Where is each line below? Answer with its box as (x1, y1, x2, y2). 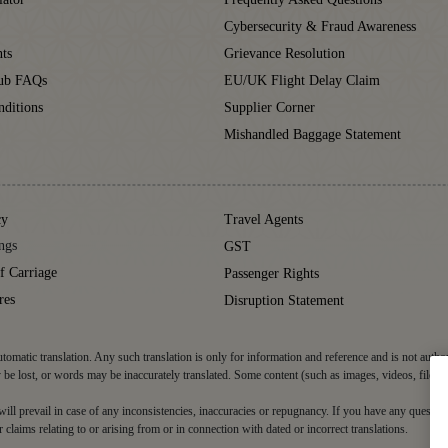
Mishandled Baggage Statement (224, 126, 401, 142)
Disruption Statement (224, 292, 344, 308)
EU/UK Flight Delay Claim (224, 72, 380, 88)
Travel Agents (224, 211, 303, 227)
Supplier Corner (224, 99, 315, 115)
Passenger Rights (224, 265, 319, 281)
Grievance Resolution (224, 45, 345, 61)
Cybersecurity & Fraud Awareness (224, 18, 416, 34)
